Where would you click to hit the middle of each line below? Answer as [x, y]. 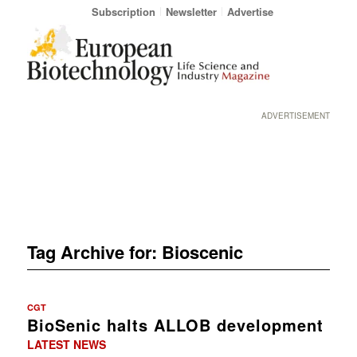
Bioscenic [202, 251]
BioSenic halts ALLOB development [175, 324]
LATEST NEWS [66, 344]
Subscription [123, 12]
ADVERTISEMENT [296, 116]
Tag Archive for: [94, 251]
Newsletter [191, 12]
